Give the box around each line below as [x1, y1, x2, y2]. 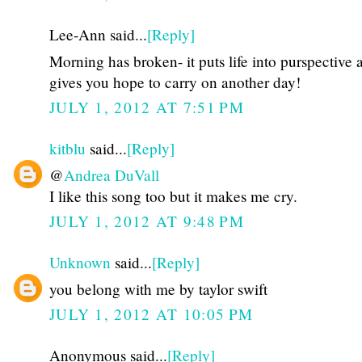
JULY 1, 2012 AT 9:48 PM [49, 211, 244, 232]
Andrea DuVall [64, 164, 159, 185]
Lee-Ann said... [49, 24, 147, 45]
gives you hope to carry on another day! [49, 71, 301, 92]
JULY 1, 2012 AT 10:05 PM [49, 304, 254, 325]
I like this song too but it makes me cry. [49, 185, 297, 206]
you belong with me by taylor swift [49, 278, 267, 299]
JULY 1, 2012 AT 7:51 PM [49, 97, 244, 118]
